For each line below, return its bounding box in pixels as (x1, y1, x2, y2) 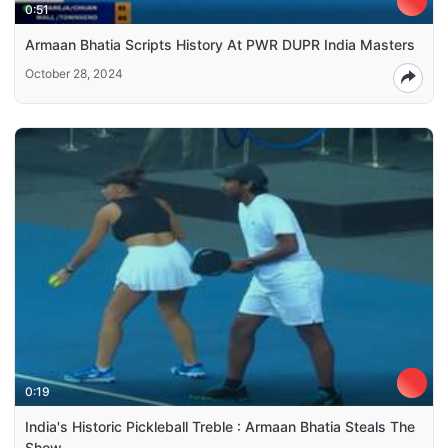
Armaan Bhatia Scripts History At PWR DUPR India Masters (25, 35, 415, 53)
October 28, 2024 (25, 65, 123, 81)
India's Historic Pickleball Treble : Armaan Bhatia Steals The (25, 418, 415, 436)
